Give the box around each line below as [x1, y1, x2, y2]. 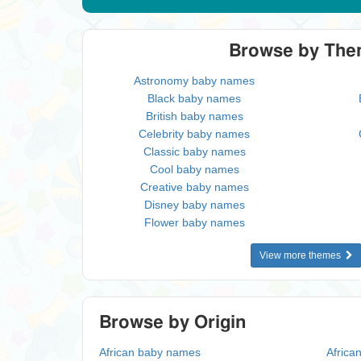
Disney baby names [143, 198, 245, 211]
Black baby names [147, 92, 242, 105]
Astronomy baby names [134, 74, 255, 87]
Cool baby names [149, 163, 239, 176]
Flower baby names [143, 216, 245, 229]
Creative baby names [139, 180, 249, 193]
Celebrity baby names [139, 127, 251, 140]
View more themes [259, 250, 346, 261]
